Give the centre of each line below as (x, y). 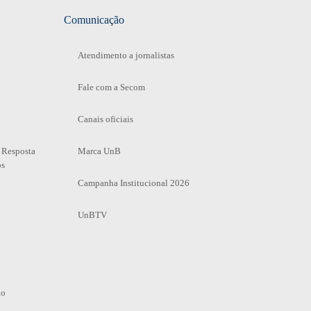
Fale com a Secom (111, 87)
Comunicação (94, 19)
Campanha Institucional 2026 (133, 183)
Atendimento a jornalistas (126, 55)
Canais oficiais (105, 119)
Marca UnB (99, 151)
